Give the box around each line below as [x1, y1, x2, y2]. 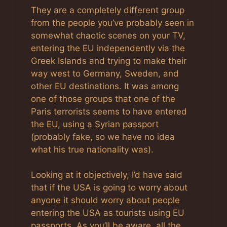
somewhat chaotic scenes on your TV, [31, 30, 185, 41]
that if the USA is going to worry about [31, 182, 187, 193]
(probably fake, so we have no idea [31, 131, 175, 142]
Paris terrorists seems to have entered [31, 106, 187, 117]
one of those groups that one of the [31, 93, 175, 104]
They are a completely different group [31, 5, 184, 15]
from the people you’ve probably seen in [31, 17, 194, 28]
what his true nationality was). [31, 144, 154, 155]
